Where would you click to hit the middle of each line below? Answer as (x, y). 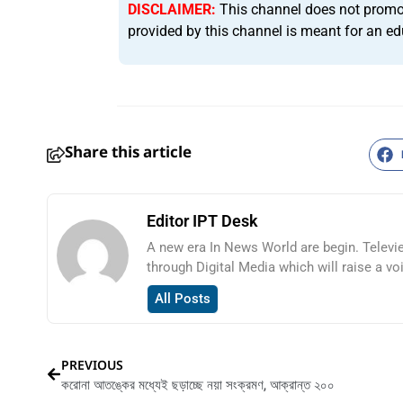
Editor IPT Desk (202, 220)
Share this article (128, 153)
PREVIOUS (92, 364)
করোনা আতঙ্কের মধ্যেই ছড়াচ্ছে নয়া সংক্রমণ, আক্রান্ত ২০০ (198, 384)
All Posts (183, 298)
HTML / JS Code (264, 309)
